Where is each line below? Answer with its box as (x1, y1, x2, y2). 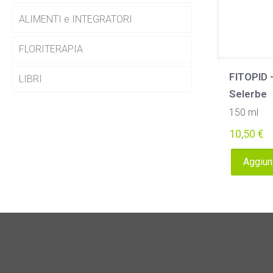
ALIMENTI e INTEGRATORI (19, 13, 132, 25)
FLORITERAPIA (19, 43, 83, 55)
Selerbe (229, 88, 267, 100)
